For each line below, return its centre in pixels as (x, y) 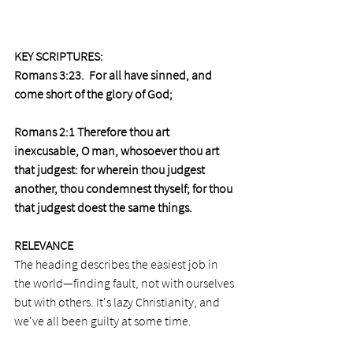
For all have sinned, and (152, 74)
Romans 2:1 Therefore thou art (93, 131)
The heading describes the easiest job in (117, 264)
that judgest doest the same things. (103, 207)
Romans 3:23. (52, 74)
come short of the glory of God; (93, 93)
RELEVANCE (44, 245)
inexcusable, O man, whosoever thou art (118, 150)
